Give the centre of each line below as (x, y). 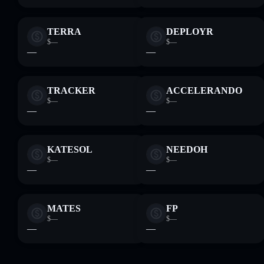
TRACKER (71, 90)
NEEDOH (187, 149)
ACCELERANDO (204, 90)
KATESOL (70, 149)
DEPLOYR (190, 32)
